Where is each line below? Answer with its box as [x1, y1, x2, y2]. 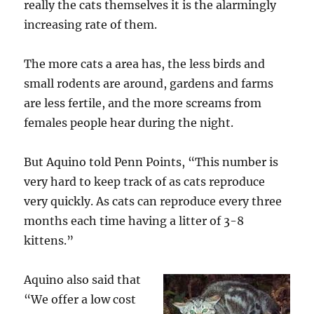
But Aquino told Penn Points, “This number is [24, 155, 279, 169]
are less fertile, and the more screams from [24, 96, 262, 110]
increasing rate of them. [24, 18, 158, 32]
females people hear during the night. [24, 116, 234, 130]
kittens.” [24, 233, 74, 247]
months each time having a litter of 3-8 [24, 214, 245, 228]
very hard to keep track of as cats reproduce [24, 175, 266, 189]
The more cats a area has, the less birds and [24, 57, 266, 71]
